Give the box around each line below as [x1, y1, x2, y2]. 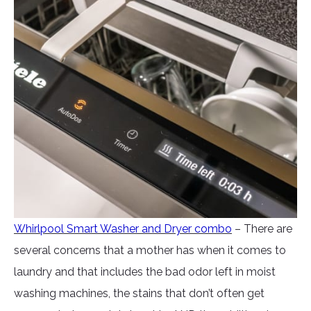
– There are [235, 222, 292, 236]
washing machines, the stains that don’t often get [14, 287, 264, 301]
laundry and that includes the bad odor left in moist [14, 265, 276, 279]
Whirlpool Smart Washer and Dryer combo [14, 222, 232, 236]
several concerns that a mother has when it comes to [14, 244, 286, 258]
